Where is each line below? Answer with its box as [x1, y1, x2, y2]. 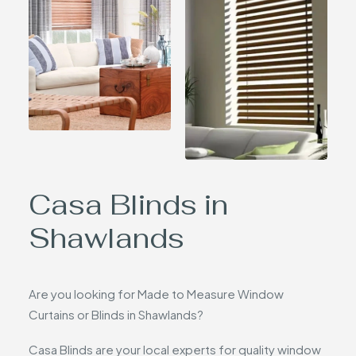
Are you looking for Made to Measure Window [29, 286, 284, 301]
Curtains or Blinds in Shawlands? [29, 307, 203, 322]
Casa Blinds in [29, 187, 228, 222]
